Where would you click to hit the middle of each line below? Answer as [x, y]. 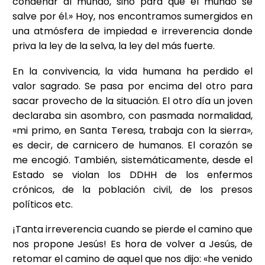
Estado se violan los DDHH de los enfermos [132, 174]
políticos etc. [43, 204]
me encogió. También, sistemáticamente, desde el [132, 160]
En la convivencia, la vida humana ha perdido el [132, 71]
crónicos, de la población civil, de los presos [132, 189]
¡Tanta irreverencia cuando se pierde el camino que [132, 230]
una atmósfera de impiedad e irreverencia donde [132, 31]
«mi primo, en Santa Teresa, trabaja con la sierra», [132, 130]
